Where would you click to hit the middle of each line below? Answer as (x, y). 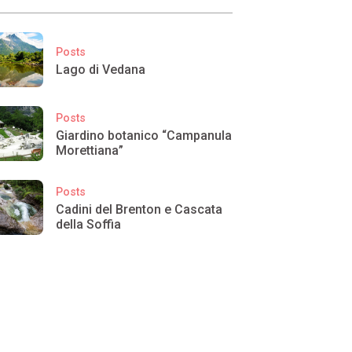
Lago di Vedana (101, 69)
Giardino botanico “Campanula (144, 136)
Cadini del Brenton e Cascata (139, 210)
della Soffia (89, 225)
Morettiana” (90, 151)
